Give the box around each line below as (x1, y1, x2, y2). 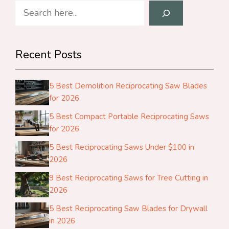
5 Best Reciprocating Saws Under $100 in (49, 142, 195, 153)
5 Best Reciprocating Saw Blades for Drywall (49, 203, 208, 214)
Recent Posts (15, 47, 82, 63)
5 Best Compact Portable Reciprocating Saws (49, 111, 210, 122)
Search (15, 1, 43, 14)
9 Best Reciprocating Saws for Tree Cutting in (49, 173, 209, 184)
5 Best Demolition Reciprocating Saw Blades (49, 81, 208, 91)
